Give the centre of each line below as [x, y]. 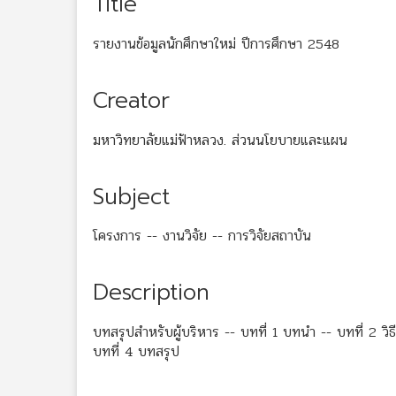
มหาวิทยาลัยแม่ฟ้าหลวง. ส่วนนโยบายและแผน [220, 140]
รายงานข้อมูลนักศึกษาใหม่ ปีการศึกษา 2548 [216, 43]
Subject [131, 197]
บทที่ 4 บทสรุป [136, 351]
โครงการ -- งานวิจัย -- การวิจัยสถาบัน [202, 236]
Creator [131, 100]
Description [151, 293]
